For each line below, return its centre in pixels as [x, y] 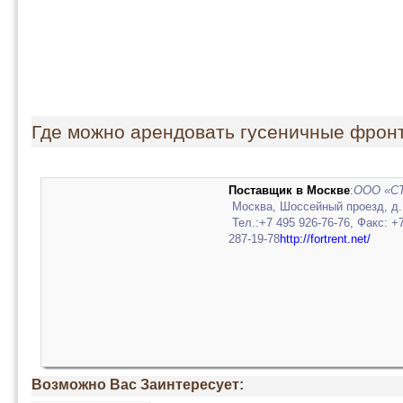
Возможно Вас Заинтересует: [138, 385]
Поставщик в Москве [289, 191]
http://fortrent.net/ [325, 239]
